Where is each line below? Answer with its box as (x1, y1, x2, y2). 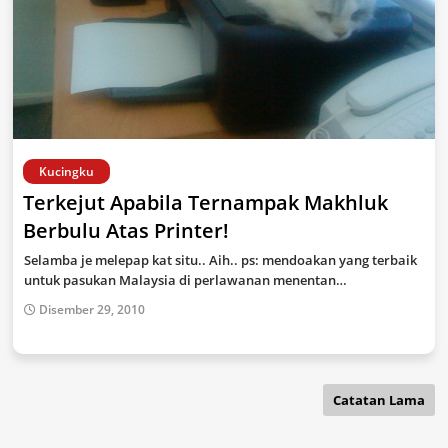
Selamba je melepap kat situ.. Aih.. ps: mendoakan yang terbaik (24, 251, 417, 269)
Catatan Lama (333, 391, 425, 409)
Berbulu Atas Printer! (23, 217, 229, 244)
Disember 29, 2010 (39, 301, 145, 318)
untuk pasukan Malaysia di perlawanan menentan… (24, 271, 347, 289)
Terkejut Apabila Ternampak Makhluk (23, 189, 388, 216)
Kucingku (39, 163, 94, 180)
